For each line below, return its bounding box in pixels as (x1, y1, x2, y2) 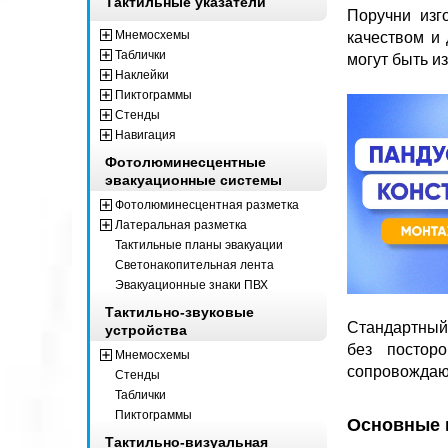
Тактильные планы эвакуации (115, 237, 283, 252)
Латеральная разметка (115, 217, 247, 232)
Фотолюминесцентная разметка (115, 197, 299, 212)
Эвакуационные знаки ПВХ (115, 277, 268, 292)
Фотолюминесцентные (105, 153, 266, 170)
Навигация (115, 127, 176, 142)
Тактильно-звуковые (105, 303, 254, 320)
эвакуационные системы (105, 171, 282, 188)
